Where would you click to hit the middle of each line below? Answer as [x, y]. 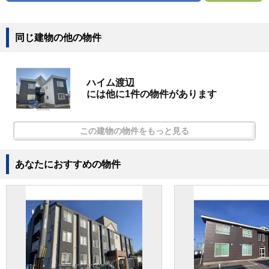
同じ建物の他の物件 [58, 38]
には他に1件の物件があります [152, 94]
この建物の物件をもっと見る [134, 131]
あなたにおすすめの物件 [68, 165]
